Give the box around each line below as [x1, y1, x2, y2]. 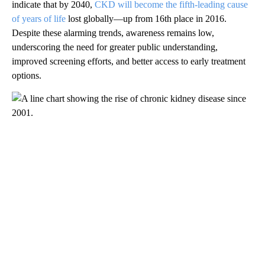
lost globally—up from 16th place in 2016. [66, 13, 227, 24]
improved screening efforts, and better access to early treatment [12, 56, 245, 66]
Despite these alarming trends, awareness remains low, [12, 27, 214, 38]
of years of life [12, 13, 66, 24]
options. [12, 70, 41, 80]
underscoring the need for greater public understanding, [12, 41, 218, 52]
